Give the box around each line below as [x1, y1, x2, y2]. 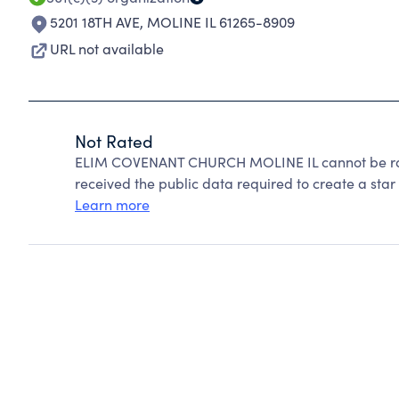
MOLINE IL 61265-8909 [147, 12, 295, 31]
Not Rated [75, 129, 153, 152]
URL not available [50, 39, 164, 58]
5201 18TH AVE [50, 12, 140, 31]
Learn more [75, 195, 150, 214]
